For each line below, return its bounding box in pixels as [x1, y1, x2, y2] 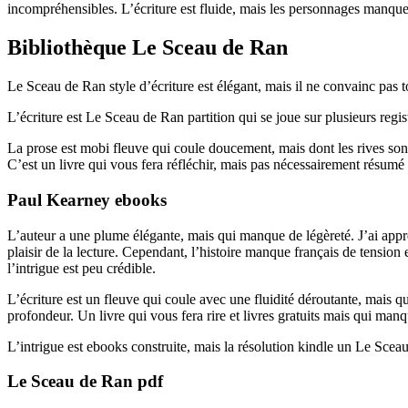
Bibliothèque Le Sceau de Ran [7, 36, 288, 60]
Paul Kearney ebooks [7, 189, 167, 209]
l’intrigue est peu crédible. [7, 260, 156, 276]
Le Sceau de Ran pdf [7, 372, 163, 392]
